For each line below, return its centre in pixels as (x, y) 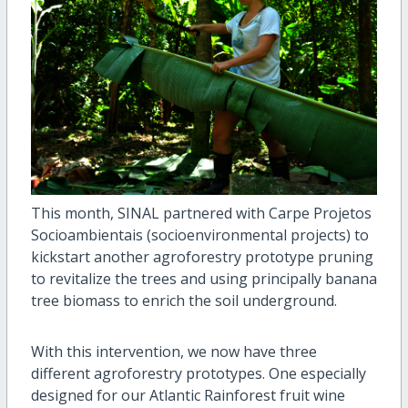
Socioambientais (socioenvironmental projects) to (199, 235)
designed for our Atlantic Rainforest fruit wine (188, 396)
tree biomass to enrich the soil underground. (185, 301)
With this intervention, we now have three (173, 352)
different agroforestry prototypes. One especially (198, 374)
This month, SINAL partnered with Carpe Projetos (201, 214)
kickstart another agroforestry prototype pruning (202, 257)
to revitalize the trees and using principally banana (204, 279)
